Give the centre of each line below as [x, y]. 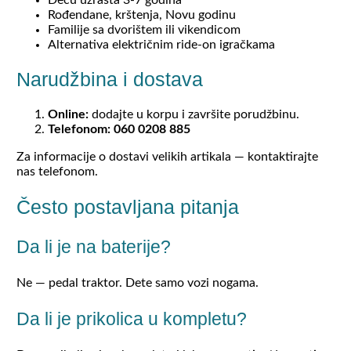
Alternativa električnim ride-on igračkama [161, 44]
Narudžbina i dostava [109, 80]
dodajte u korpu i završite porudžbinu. [194, 115]
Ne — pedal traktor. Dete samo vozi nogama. [137, 282]
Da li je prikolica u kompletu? [131, 318]
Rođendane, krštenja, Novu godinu [141, 14]
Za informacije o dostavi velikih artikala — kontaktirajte [167, 157]
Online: [68, 115]
